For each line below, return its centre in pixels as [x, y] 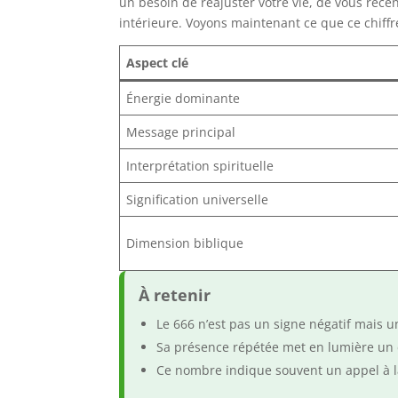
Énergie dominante [183, 99]
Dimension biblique [185, 243]
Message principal [181, 132]
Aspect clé [158, 63]
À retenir [175, 295]
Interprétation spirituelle [200, 166]
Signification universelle [198, 200]
